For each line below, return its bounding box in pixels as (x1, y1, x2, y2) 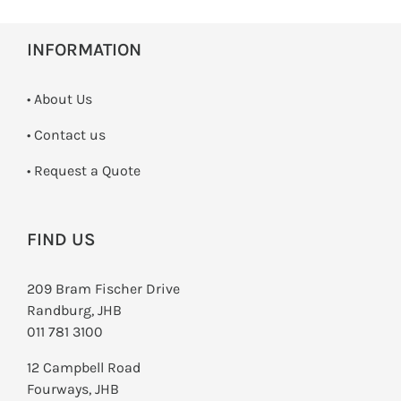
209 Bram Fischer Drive (27, 280, 180, 298)
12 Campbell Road (27, 359, 141, 377)
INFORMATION (27, 39, 141, 61)
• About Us (27, 90, 92, 108)
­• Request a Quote (27, 162, 141, 180)
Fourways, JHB (27, 380, 119, 398)
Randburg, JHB (27, 302, 122, 320)
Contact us (34, 126, 106, 144)
